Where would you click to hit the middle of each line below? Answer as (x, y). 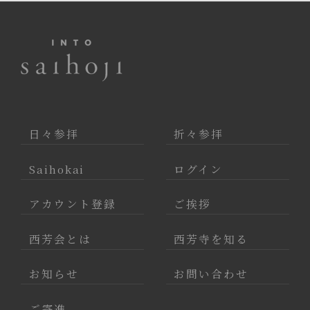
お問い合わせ (211, 274)
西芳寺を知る (211, 238)
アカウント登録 (72, 204)
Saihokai (57, 168)
